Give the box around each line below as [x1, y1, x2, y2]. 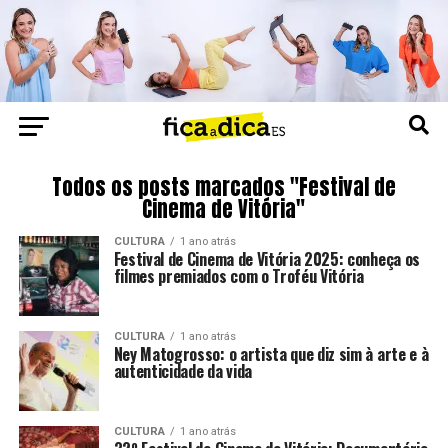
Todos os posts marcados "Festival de [51, 171, 396, 203]
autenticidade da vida [113, 358, 252, 383]
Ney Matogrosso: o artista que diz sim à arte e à [113, 341, 429, 366]
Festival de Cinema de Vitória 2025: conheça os [113, 246, 420, 271]
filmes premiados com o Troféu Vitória [113, 263, 364, 288]
